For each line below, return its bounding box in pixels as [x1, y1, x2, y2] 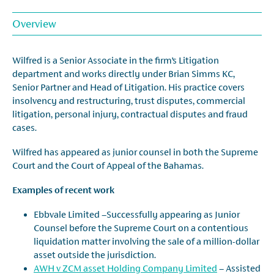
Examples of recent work [12, 184, 114, 195]
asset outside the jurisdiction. [34, 249, 156, 260]
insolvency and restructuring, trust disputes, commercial [12, 95, 245, 106]
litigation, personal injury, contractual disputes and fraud [12, 108, 248, 119]
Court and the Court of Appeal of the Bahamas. [12, 160, 204, 171]
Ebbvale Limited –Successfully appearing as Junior [34, 209, 240, 220]
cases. [12, 122, 37, 133]
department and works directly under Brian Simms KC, [12, 68, 235, 79]
